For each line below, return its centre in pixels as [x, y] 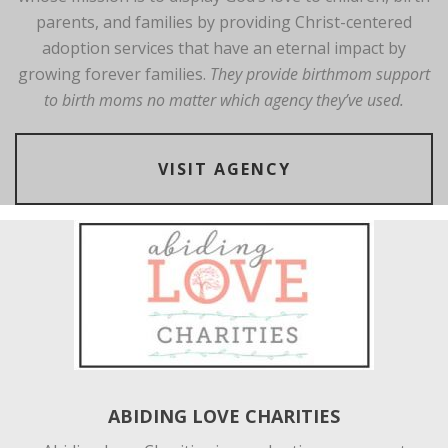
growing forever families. [114, 73]
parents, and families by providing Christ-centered [224, 21]
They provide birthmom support [320, 73]
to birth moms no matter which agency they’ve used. [224, 99]
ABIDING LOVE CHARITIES [224, 415]
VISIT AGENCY [224, 168]
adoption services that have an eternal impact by [224, 47]
